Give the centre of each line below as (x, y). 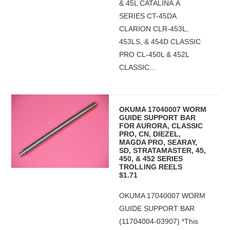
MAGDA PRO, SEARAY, (158, 142)
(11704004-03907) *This (159, 221)
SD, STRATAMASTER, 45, (163, 150)
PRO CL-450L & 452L (154, 54)
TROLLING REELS (151, 167)
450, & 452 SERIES (151, 159)
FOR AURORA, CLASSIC (161, 126)
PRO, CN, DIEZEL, (150, 134)
